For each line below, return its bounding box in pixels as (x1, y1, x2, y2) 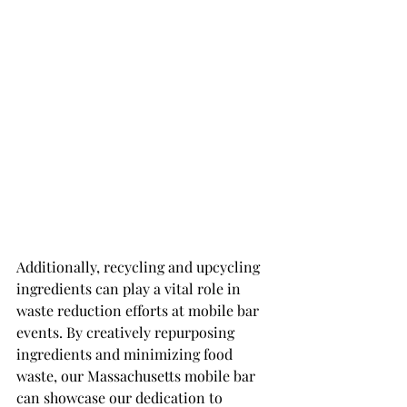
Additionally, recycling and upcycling (16, 257, 263, 277)
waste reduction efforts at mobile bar (16, 301, 263, 321)
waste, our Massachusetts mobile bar (16, 366, 259, 386)
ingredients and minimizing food (16, 344, 236, 364)
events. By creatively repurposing (16, 323, 238, 342)
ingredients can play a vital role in (16, 279, 244, 299)
